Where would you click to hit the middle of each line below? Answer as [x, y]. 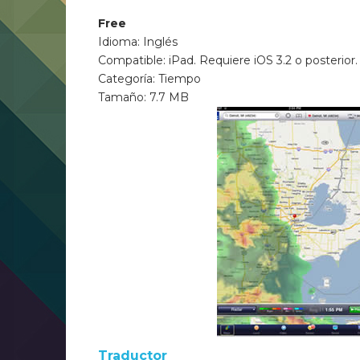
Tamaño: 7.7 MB [144, 97]
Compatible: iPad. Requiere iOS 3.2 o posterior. [228, 60]
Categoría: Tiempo [150, 79]
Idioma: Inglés [138, 42]
